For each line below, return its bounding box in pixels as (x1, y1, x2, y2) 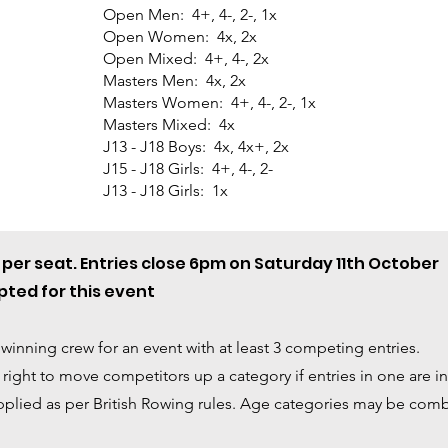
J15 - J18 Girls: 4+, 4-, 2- (103, 159, 273, 178)
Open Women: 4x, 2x (103, 27, 257, 46)
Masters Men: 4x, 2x (103, 71, 246, 90)
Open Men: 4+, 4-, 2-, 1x (103, 5, 277, 24)
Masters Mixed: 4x (103, 115, 235, 134)
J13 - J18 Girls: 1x (103, 181, 228, 200)
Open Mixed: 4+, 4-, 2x (103, 49, 269, 68)
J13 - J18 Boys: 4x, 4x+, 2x (103, 137, 289, 156)
